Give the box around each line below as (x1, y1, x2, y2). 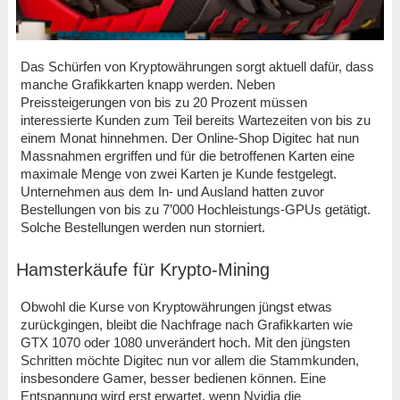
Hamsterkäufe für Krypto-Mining (15, 259, 270, 279)
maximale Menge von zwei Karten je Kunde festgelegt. (20, 165, 337, 181)
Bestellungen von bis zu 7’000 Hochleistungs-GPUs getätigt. (20, 201, 371, 217)
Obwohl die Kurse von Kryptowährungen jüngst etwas (20, 298, 332, 314)
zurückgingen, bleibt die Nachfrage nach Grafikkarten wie (20, 316, 353, 332)
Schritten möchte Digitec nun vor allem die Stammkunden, (20, 352, 359, 368)
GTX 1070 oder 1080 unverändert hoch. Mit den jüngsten (20, 334, 350, 350)
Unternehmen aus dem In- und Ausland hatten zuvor (20, 183, 324, 199)
